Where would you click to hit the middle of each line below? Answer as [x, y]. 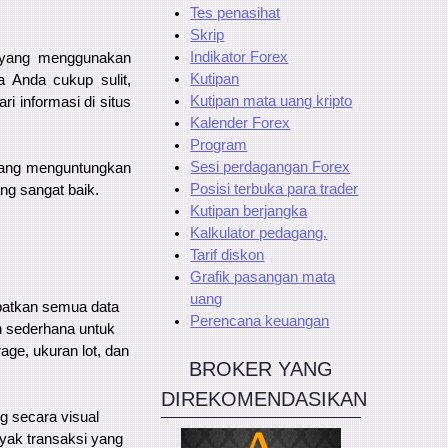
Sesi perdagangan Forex [270, 167]
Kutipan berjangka [249, 211]
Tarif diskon [227, 255]
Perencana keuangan [260, 321]
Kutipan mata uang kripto [271, 101]
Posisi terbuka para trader [274, 189]
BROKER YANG [261, 369]
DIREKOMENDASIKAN [264, 399]
